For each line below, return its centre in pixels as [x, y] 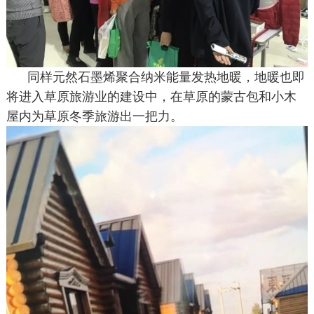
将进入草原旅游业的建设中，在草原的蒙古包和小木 [151, 97]
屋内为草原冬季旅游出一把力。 [94, 117]
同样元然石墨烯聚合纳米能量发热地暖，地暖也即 [166, 77]
